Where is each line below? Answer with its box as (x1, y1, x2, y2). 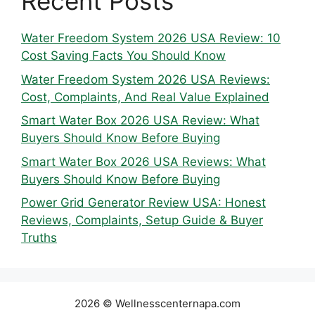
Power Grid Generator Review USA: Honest (21, 195, 266, 210)
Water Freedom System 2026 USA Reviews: (21, 72, 270, 86)
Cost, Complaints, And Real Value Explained (21, 89, 269, 104)
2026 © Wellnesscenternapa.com (75, 297, 240, 311)
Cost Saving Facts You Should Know (21, 49, 226, 63)
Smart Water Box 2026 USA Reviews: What (21, 154, 266, 169)
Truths (21, 231, 57, 245)
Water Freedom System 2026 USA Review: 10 (21, 31, 281, 46)
